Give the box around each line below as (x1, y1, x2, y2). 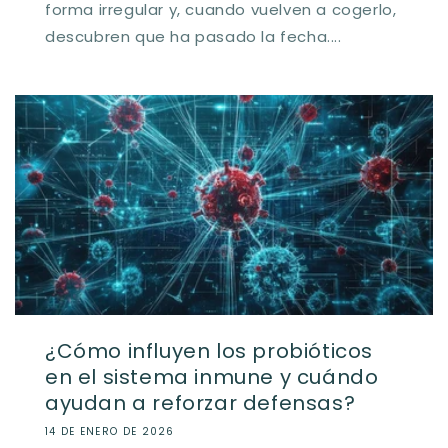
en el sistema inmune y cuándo (45, 362, 379, 391)
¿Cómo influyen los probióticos (45, 336, 374, 365)
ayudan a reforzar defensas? (45, 388, 356, 417)
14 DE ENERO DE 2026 (45, 423, 175, 439)
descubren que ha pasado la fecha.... (45, 25, 342, 47)
